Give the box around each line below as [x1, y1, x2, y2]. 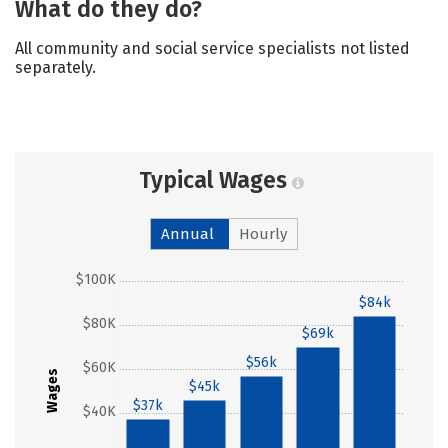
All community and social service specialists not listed [15, 39, 410, 58]
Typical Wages [139, 166, 287, 194]
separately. [15, 58, 96, 77]
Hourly [239, 225, 287, 243]
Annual [161, 225, 214, 243]
